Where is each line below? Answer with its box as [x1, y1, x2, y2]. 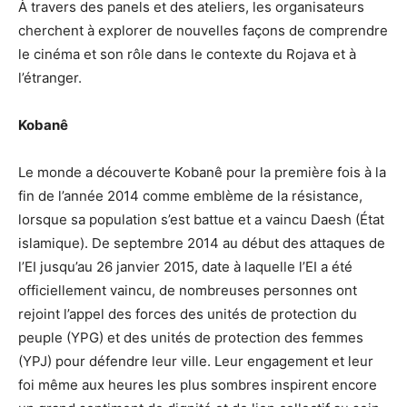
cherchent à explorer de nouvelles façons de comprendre [18, 22, 388, 40]
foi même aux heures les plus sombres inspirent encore [18, 376, 377, 394]
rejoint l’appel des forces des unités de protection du [18, 305, 357, 323]
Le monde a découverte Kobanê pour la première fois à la [18, 164, 386, 182]
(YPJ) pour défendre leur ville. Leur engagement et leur [18, 352, 373, 371]
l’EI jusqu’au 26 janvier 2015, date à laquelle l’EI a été [18, 258, 352, 276]
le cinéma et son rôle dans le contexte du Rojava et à [18, 45, 356, 64]
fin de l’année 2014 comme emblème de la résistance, [18, 187, 362, 205]
